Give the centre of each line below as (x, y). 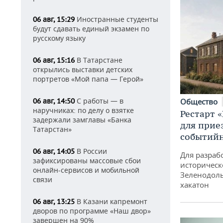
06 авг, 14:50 (54, 101)
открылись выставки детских (83, 69)
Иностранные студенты (116, 19)
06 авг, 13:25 (54, 202)
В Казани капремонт (111, 201)
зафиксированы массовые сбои (87, 161)
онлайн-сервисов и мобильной (86, 170)
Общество (200, 101)
